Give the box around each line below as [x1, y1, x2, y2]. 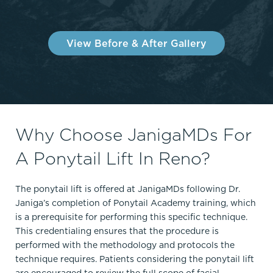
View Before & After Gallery [66, 37, 207, 51]
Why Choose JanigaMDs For [15, 122, 252, 147]
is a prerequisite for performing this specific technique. [15, 211, 247, 224]
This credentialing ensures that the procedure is [15, 225, 219, 238]
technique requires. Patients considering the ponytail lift [15, 253, 254, 266]
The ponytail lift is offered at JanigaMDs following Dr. [15, 183, 240, 196]
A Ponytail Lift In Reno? [15, 146, 210, 171]
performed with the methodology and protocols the [15, 239, 235, 252]
